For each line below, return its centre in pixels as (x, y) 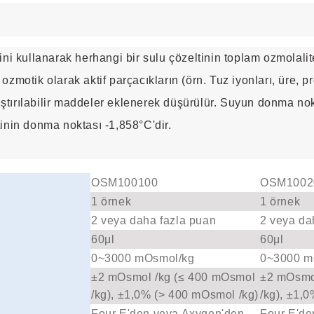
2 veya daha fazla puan (154, 221)
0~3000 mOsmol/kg (143, 259)
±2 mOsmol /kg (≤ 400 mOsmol (173, 278)
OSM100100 (125, 183)
